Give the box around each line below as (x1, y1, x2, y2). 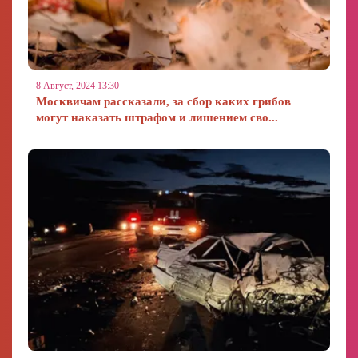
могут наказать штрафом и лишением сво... (36, 111, 278, 124)
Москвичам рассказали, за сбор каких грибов (36, 95, 291, 108)
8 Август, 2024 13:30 (36, 80, 119, 91)
